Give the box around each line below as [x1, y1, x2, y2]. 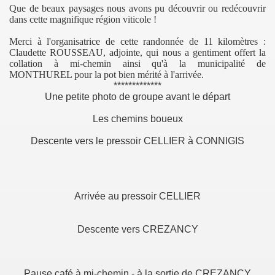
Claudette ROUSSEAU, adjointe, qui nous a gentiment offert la [9, 47, 266, 58]
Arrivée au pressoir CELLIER [74, 191, 201, 201]
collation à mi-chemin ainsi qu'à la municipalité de [9, 58, 266, 69]
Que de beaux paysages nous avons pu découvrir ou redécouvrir [9, 3, 266, 14]
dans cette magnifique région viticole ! [9, 14, 157, 25]
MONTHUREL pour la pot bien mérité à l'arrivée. [9, 69, 204, 80]
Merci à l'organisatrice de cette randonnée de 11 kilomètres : [9, 36, 266, 47]
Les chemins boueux [92, 114, 183, 124]
